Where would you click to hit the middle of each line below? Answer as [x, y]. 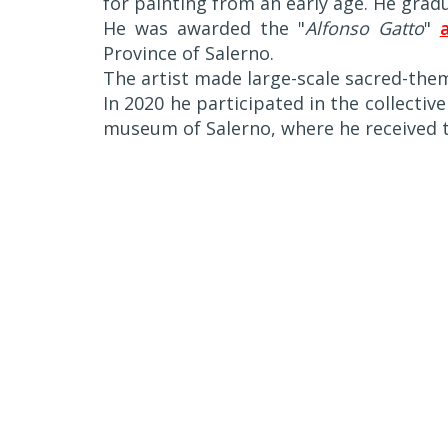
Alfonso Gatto [364, 27]
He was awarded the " [204, 27]
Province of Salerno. [188, 52]
